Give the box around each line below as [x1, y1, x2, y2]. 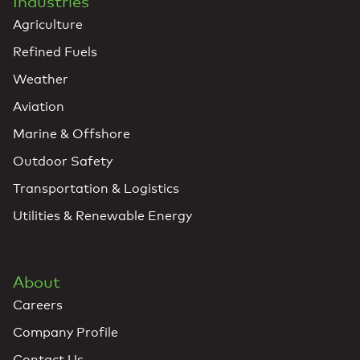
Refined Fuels [13, 43, 97, 59]
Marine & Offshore [13, 125, 130, 141]
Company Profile [13, 324, 118, 340]
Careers [13, 297, 63, 313]
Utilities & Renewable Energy [13, 207, 192, 223]
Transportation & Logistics [13, 180, 179, 196]
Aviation [13, 98, 64, 114]
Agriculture [13, 16, 83, 32]
